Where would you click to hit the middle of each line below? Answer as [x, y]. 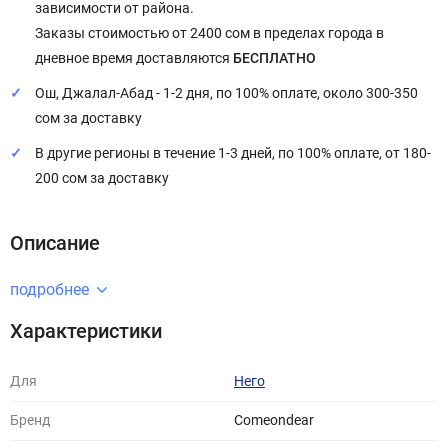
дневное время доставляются [134, 58]
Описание [55, 243]
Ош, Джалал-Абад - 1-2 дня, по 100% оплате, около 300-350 [226, 93]
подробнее [49, 289]
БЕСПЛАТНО [274, 58]
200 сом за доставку [102, 178]
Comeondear [274, 420]
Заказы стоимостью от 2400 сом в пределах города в [209, 33]
